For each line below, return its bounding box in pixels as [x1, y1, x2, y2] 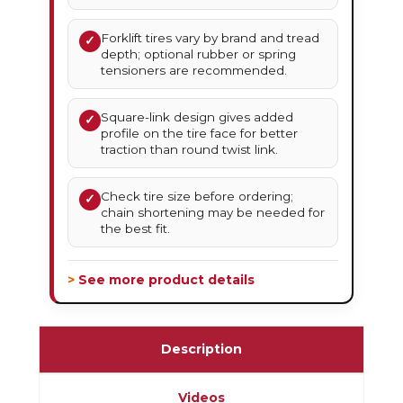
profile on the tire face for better [101, 126, 299, 141]
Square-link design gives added [101, 110, 294, 125]
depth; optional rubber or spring [101, 47, 297, 62]
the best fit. [101, 221, 171, 237]
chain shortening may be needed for [101, 205, 326, 220]
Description [161, 341, 242, 358]
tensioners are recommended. [101, 63, 288, 78]
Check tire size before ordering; [101, 189, 294, 204]
